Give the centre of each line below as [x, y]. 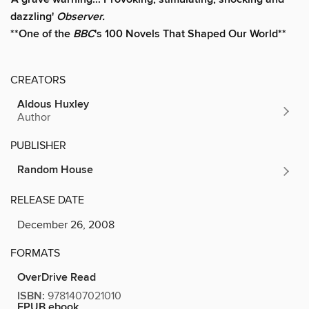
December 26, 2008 [66, 225]
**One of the [42, 34]
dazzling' [33, 17]
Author [34, 117]
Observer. [81, 17]
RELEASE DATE [47, 200]
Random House [55, 170]
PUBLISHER [38, 145]
